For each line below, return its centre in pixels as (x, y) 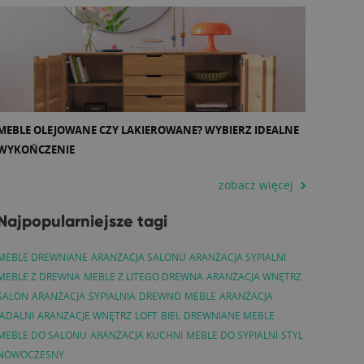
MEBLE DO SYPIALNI (232, 335)
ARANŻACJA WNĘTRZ (254, 276)
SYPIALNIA (112, 296)
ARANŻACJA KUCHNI (136, 335)
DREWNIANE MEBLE (229, 315)
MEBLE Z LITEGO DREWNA (143, 276)
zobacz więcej (256, 185)
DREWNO (160, 296)
